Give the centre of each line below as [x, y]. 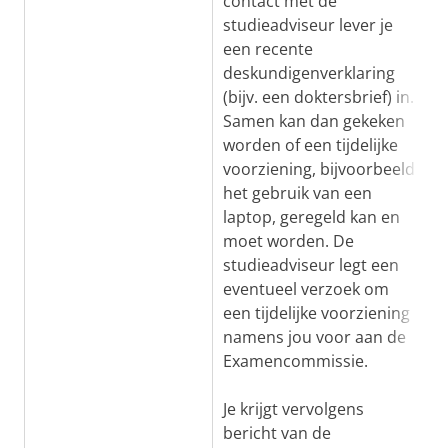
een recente [268, 49]
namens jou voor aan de [314, 337]
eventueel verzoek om [306, 289]
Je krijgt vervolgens [293, 409]
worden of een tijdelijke [310, 145]
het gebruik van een [297, 193]
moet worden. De [288, 241]
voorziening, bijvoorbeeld [319, 169]
